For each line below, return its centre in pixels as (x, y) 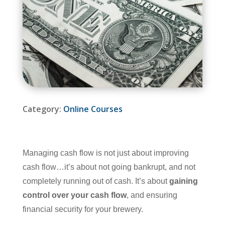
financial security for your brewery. (83, 209)
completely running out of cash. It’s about (96, 181)
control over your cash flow (74, 195)
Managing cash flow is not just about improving (105, 153)
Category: (43, 109)
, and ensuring (152, 195)
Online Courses (93, 109)
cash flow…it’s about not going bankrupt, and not (109, 167)
